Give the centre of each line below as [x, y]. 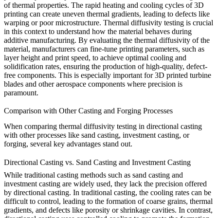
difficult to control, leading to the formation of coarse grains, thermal [108, 201]
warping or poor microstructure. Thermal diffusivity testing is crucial [109, 23]
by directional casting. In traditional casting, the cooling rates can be [108, 192]
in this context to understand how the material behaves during [98, 32]
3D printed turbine [183, 75]
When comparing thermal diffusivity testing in [75, 127]
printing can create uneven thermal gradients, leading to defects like [107, 14]
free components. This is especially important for [79, 75]
